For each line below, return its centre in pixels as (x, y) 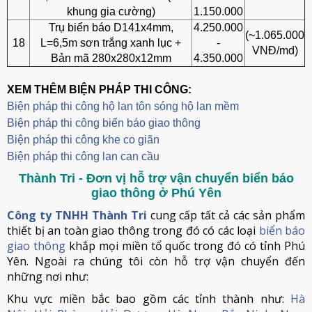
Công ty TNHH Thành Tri (77, 215)
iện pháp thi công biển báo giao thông (108, 123)
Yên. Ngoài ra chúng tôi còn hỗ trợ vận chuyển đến (156, 261)
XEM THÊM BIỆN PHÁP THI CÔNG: (99, 89)
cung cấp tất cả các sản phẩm (226, 215)
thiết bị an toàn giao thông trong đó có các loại (133, 231)
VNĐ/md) (275, 50)
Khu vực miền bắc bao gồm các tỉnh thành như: (149, 299)
